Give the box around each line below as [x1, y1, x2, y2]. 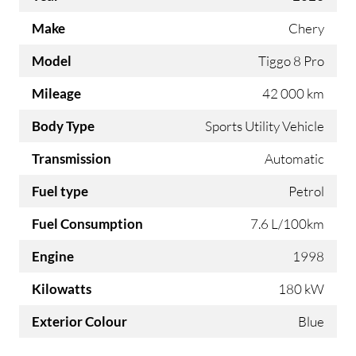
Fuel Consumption [32, 215, 143, 233]
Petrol [288, 183, 324, 200]
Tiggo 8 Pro [258, 52, 324, 70]
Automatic [265, 150, 324, 168]
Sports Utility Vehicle [205, 118, 324, 135]
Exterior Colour [32, 313, 127, 331]
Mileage [32, 85, 81, 103]
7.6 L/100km [250, 215, 324, 233]
